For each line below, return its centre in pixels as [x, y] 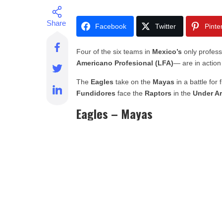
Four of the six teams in [114, 52]
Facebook [111, 26]
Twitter [166, 26]
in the [181, 93]
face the [130, 93]
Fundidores [96, 93]
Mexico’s [167, 52]
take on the [133, 82]
